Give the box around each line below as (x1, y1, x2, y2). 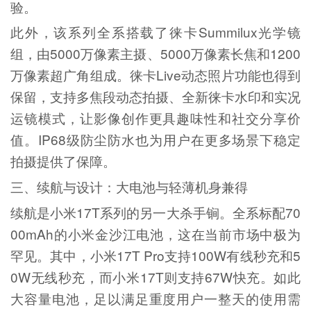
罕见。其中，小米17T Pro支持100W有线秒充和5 (10, 246, 301, 265)
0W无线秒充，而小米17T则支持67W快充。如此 (10, 267, 301, 287)
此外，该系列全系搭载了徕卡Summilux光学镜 (10, 22, 301, 42)
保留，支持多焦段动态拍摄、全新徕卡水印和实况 (10, 87, 301, 106)
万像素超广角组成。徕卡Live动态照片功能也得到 (10, 65, 301, 85)
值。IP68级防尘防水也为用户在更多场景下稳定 (10, 130, 301, 149)
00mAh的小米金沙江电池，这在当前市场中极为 (10, 224, 301, 244)
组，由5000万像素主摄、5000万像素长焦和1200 (10, 44, 301, 63)
